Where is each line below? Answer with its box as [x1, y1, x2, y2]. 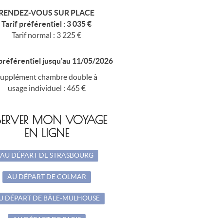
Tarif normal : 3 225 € [12, 30, 82, 39]
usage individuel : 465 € [7, 83, 86, 92]
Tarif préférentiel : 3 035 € [1, 19, 92, 28]
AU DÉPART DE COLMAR [7, 173, 86, 181]
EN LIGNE [24, 126, 69, 140]
